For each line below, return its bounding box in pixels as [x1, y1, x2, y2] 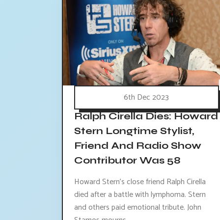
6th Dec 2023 [124, 90, 169, 104]
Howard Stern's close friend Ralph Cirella [74, 175, 206, 189]
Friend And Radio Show [74, 139, 201, 152]
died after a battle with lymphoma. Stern [74, 188, 206, 201]
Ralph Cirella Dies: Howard [74, 110, 218, 123]
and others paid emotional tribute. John [74, 200, 201, 214]
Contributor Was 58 [74, 154, 180, 167]
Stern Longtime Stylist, [74, 125, 194, 137]
